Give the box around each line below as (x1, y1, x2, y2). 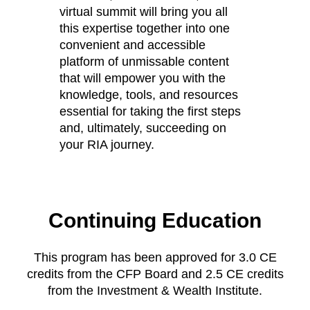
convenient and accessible (60, 37, 206, 52)
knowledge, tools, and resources (60, 87, 239, 102)
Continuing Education (48, 208, 262, 232)
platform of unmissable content (60, 54, 230, 69)
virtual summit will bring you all (60, 4, 228, 19)
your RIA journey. (60, 137, 158, 152)
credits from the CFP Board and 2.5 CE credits (26, 266, 284, 281)
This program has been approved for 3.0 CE (33, 250, 277, 264)
